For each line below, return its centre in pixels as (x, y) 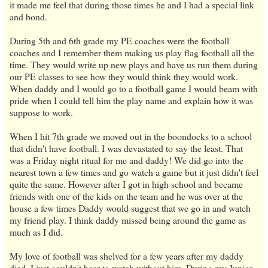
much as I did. (36, 232)
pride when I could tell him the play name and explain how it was (131, 100)
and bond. (28, 17)
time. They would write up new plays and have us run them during (134, 65)
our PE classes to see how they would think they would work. (124, 77)
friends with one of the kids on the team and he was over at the (126, 196)
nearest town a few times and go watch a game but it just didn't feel (134, 172)
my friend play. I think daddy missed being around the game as (128, 220)
